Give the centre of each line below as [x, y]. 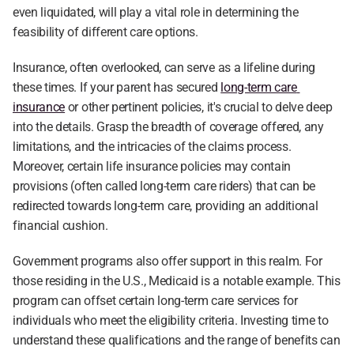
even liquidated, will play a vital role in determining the [156, 12]
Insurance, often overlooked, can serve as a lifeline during [164, 68]
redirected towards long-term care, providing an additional [166, 206]
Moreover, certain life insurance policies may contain [152, 166]
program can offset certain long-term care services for [155, 301]
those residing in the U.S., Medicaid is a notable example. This [177, 281]
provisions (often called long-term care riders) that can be [164, 186]
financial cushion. [60, 226]
